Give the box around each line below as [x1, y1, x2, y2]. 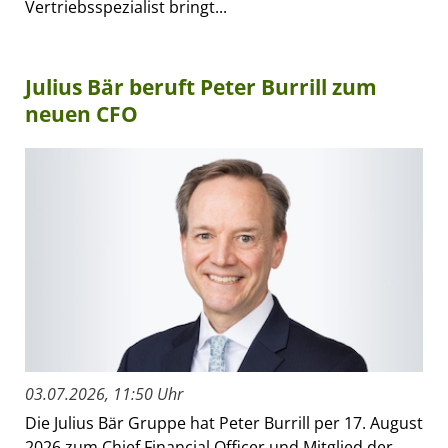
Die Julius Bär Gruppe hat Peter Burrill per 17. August [25, 411, 423, 434]
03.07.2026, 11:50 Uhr [25, 382, 183, 405]
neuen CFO [25, 99, 138, 128]
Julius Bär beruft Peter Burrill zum [25, 72, 377, 101]
